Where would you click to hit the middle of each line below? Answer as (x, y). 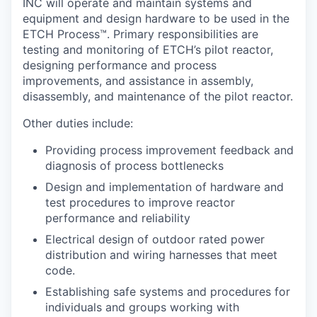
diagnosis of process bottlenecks (134, 166)
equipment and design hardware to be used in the (156, 18)
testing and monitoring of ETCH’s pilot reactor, (148, 50)
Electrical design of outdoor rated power (155, 239)
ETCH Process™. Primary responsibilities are (140, 34)
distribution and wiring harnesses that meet (161, 255)
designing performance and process (120, 65)
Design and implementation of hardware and (165, 187)
